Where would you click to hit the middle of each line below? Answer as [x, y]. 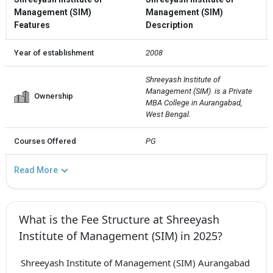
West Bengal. [168, 114]
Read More [36, 170]
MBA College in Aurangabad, [195, 102]
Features [32, 25]
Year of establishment [54, 52]
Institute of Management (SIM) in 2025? [121, 236]
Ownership [53, 96]
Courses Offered [45, 141]
